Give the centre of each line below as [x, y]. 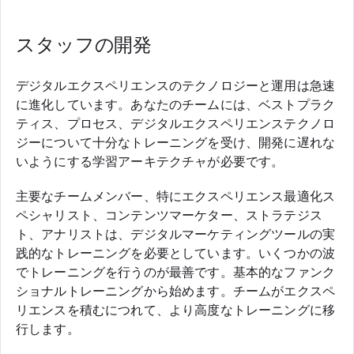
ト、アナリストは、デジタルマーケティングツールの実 [176, 234]
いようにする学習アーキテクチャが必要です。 [150, 161]
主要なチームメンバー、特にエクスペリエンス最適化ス [176, 196]
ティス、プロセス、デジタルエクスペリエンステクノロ [176, 123]
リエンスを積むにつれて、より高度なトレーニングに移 [175, 310]
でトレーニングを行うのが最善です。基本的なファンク [175, 272]
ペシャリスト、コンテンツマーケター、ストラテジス [169, 215]
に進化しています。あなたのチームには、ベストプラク [176, 104]
